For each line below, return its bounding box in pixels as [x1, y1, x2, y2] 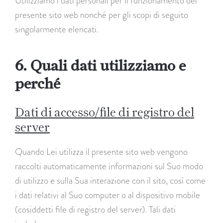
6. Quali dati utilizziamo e [15, 56, 186, 74]
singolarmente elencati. [15, 22, 99, 35]
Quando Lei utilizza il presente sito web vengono [15, 145, 188, 158]
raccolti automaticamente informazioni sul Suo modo [15, 159, 203, 172]
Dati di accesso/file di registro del [15, 105, 194, 119]
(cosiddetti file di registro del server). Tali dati [15, 203, 176, 216]
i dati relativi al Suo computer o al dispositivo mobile [15, 188, 200, 201]
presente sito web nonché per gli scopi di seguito [15, 8, 188, 21]
